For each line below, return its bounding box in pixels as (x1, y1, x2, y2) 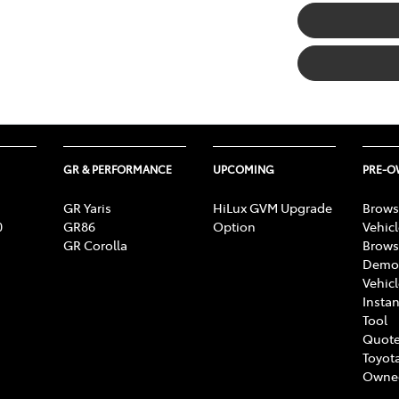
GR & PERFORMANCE (63, 161, 172, 176)
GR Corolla (63, 235, 127, 254)
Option (213, 216, 256, 235)
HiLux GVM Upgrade (213, 198, 332, 216)
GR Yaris (63, 198, 111, 216)
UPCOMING (213, 161, 274, 176)
